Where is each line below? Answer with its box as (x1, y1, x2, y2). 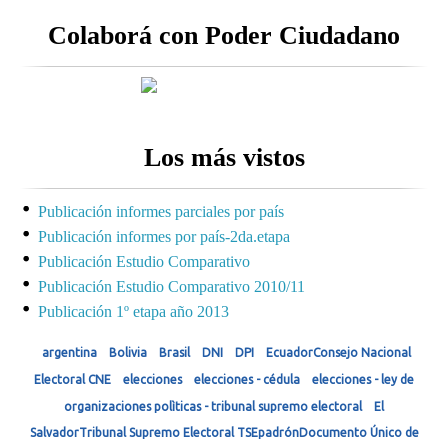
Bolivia (108, 345, 147, 359)
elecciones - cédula (194, 372, 300, 386)
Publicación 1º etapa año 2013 (38, 302, 229, 320)
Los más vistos (143, 142, 305, 172)
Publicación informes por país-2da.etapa (38, 227, 290, 245)
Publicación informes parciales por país (38, 202, 284, 220)
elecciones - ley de (312, 372, 414, 386)
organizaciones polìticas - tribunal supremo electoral (64, 399, 362, 413)
